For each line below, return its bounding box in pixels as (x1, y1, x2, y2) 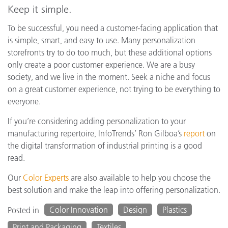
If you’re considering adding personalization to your (8, 116, 186, 126)
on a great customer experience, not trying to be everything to (8, 83, 220, 94)
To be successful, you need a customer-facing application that (8, 22, 218, 33)
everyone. (8, 96, 41, 106)
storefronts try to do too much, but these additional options (8, 47, 212, 58)
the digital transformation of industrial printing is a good (8, 140, 202, 151)
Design (123, 204, 147, 215)
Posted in (8, 205, 39, 215)
